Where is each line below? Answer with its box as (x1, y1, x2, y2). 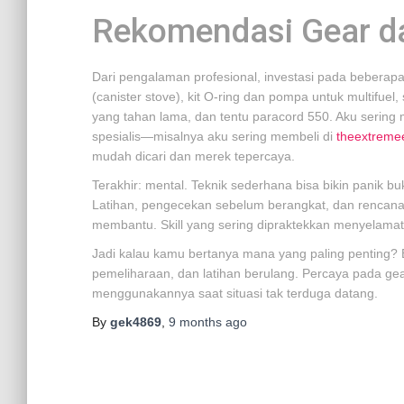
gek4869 (110, 315, 161, 329)
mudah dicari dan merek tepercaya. (92, 149, 295, 163)
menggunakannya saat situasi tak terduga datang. (92, 286, 378, 300)
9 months (169, 315, 222, 329)
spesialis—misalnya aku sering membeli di (92, 129, 336, 143)
